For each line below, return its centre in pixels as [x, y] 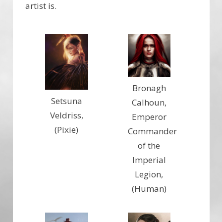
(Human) [149, 189]
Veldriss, [66, 115]
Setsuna [66, 101]
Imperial [149, 160]
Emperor [149, 117]
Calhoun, [149, 103]
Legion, [149, 174]
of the [149, 146]
